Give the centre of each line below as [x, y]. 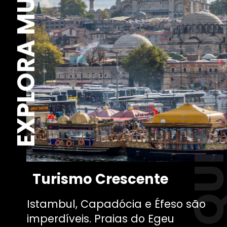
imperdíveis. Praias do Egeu [101, 218]
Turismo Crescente [101, 179]
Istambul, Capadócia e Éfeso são [117, 204]
